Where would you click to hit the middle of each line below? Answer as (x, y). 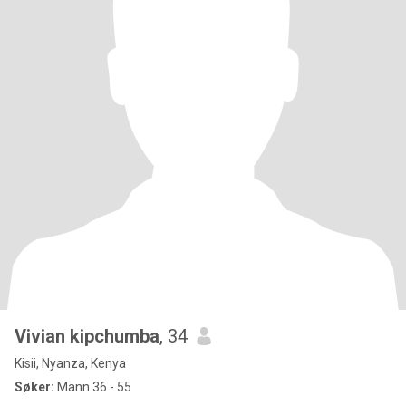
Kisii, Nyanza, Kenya (70, 363)
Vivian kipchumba (87, 336)
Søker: (34, 387)
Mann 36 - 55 (93, 387)
